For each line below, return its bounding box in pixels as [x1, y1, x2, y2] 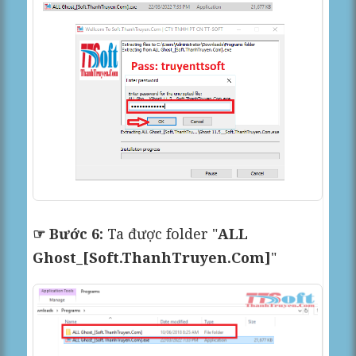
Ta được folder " [103, 223, 219, 243]
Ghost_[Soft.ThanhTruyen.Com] [33, 247, 272, 267]
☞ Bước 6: [33, 223, 104, 243]
